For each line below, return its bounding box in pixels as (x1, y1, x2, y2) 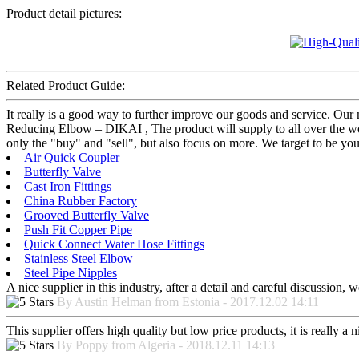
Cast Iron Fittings (24, 179, 111, 193)
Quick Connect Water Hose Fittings (24, 236, 204, 251)
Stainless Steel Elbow (24, 251, 133, 265)
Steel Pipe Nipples (24, 265, 117, 280)
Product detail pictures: (6, 6, 122, 20)
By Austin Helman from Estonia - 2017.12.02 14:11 (57, 294, 319, 309)
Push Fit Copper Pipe (24, 222, 132, 236)
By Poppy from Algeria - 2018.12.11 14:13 (57, 337, 275, 352)
